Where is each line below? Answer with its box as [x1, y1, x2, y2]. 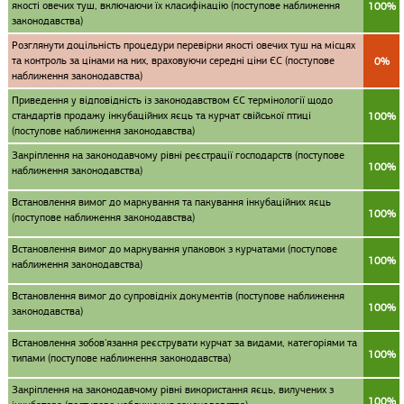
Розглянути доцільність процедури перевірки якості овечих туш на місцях [12, 38, 355, 52]
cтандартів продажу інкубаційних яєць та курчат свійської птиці [12, 108, 311, 123]
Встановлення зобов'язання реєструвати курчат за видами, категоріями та [12, 335, 357, 350]
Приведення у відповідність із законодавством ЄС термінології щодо [12, 93, 333, 107]
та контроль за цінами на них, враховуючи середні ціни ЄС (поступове [12, 53, 335, 68]
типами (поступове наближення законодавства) [12, 351, 231, 365]
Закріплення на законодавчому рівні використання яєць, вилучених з [12, 382, 334, 397]
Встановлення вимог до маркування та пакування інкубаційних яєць [12, 195, 331, 209]
